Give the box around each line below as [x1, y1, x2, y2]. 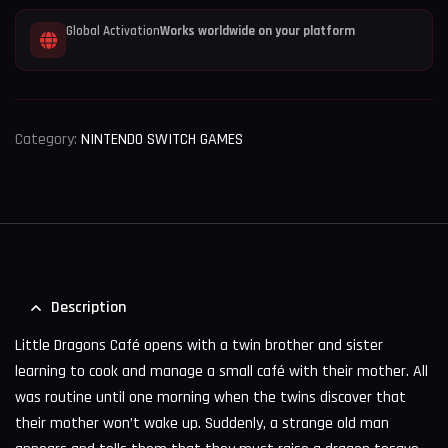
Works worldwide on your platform [160, 22, 355, 39]
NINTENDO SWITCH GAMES [81, 128, 243, 150]
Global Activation [66, 22, 160, 39]
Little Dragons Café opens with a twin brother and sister [15, 334, 383, 356]
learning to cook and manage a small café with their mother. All [15, 360, 428, 382]
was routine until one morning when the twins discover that [15, 386, 406, 408]
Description [51, 296, 126, 318]
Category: [15, 128, 81, 150]
